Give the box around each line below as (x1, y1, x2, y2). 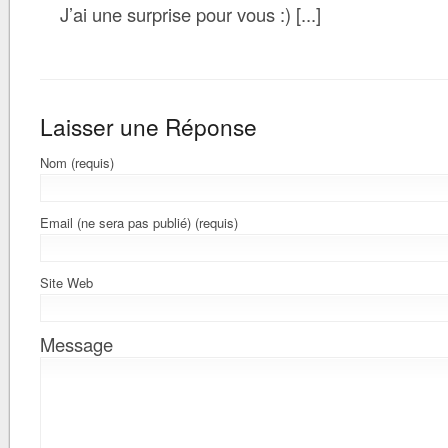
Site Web (40, 273, 93, 292)
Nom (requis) (40, 153, 114, 172)
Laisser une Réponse (40, 110, 257, 142)
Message (40, 331, 113, 357)
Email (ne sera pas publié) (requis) (40, 213, 238, 232)
